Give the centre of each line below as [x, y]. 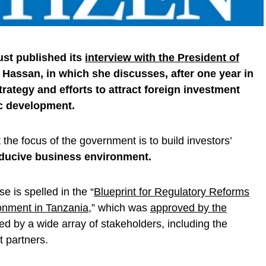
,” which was [119, 208]
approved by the [189, 208]
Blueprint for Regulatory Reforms [172, 191]
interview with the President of [162, 57]
